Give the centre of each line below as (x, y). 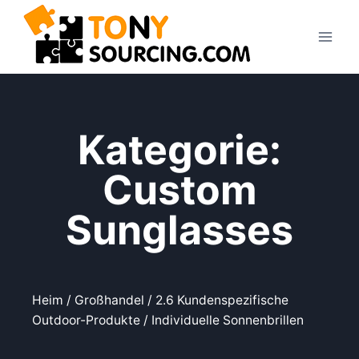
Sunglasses (179, 230)
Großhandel (109, 300)
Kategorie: (179, 150)
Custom (179, 190)
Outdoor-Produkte (86, 320)
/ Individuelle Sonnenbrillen (222, 320)
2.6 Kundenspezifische (222, 300)
